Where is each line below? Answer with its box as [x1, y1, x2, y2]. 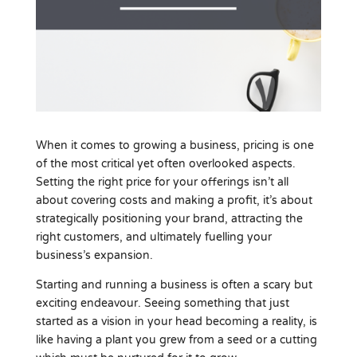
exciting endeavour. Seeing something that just [35, 296, 289, 310]
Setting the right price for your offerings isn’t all [35, 175, 288, 189]
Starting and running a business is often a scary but [35, 277, 312, 292]
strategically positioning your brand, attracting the [35, 211, 303, 226]
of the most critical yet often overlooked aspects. [35, 156, 296, 171]
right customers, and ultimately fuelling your [35, 229, 272, 244]
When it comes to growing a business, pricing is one [35, 138, 314, 152]
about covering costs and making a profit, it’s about [35, 193, 312, 207]
